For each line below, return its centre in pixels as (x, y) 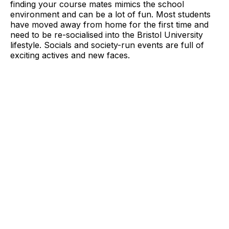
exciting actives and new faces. (70, 55)
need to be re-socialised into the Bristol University (107, 35)
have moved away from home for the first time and (109, 25)
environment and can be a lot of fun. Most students (110, 15)
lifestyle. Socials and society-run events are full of (107, 45)
